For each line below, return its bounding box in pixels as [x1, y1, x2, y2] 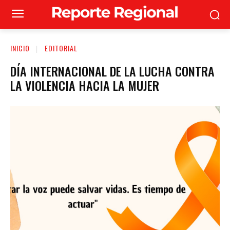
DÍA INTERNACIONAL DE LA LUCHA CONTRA [10, 61, 215, 80]
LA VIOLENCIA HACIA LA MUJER [10, 75, 159, 94]
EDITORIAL [45, 43, 78, 53]
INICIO [10, 43, 30, 53]
